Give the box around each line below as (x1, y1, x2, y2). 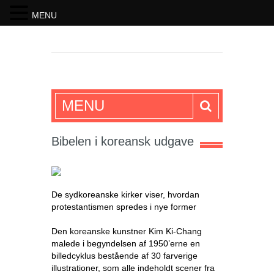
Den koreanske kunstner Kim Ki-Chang (51, 226, 202, 236)
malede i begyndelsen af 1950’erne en (51, 239, 200, 248)
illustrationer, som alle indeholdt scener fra (51, 263, 215, 273)
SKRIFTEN (51, 83, 148, 105)
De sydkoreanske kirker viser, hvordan (51, 190, 199, 199)
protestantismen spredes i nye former (51, 202, 196, 212)
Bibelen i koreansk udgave (51, 135, 194, 148)
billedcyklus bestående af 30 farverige (51, 251, 198, 261)
